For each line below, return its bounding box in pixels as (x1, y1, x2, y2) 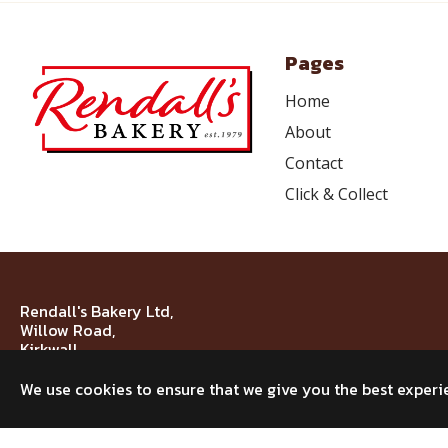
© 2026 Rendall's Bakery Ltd (20, 395, 230, 417)
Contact (284, 152, 343, 174)
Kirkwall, (20, 337, 81, 361)
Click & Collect (284, 183, 388, 205)
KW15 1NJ (20, 356, 85, 380)
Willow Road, (20, 318, 115, 342)
